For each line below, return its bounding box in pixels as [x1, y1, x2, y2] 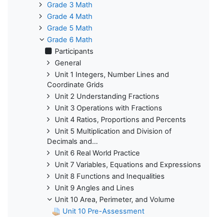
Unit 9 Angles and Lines [55, 183, 134, 192]
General [55, 58, 81, 67]
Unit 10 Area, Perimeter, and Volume [55, 195, 175, 204]
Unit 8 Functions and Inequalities [55, 171, 165, 181]
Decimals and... [47, 137, 98, 146]
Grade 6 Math [47, 35, 93, 44]
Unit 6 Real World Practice [55, 148, 140, 157]
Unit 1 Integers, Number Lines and [55, 70, 169, 79]
